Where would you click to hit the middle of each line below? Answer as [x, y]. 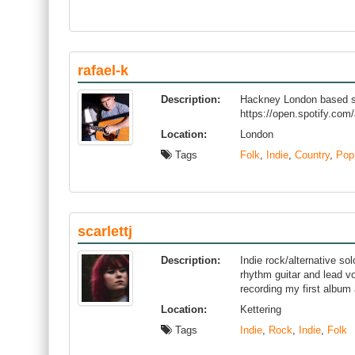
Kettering [261, 309]
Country [312, 155]
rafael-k [103, 71]
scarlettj [105, 231]
